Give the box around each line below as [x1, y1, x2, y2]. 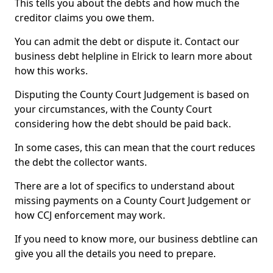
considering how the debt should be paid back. [15, 117, 231, 130]
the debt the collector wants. [15, 155, 147, 169]
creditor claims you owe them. [15, 11, 154, 24]
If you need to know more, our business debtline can [15, 232, 258, 246]
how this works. [15, 64, 88, 77]
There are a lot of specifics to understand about [15, 179, 235, 193]
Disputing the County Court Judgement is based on [15, 88, 249, 101]
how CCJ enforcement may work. [15, 208, 165, 222]
